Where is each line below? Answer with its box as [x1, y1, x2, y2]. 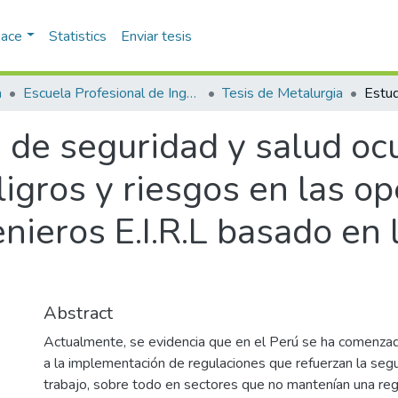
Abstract [44, 301, 113, 325]
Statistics [49, 26, 107, 46]
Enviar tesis [121, 26, 193, 46]
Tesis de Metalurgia [222, 84, 343, 103]
